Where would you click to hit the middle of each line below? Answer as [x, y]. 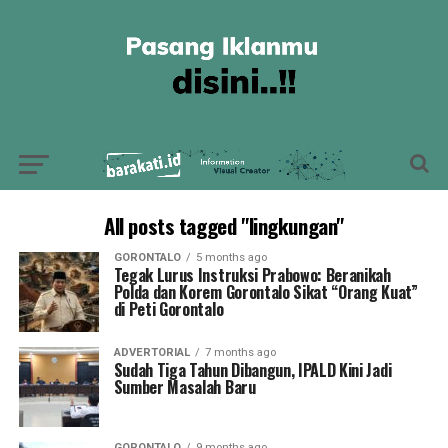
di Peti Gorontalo [168, 309]
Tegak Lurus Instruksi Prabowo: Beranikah [252, 275]
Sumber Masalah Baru [184, 387]
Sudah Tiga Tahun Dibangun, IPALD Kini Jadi [252, 370]
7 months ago [240, 352]
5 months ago [231, 257]
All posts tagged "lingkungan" [224, 225]
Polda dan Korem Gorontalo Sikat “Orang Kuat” [265, 292]
